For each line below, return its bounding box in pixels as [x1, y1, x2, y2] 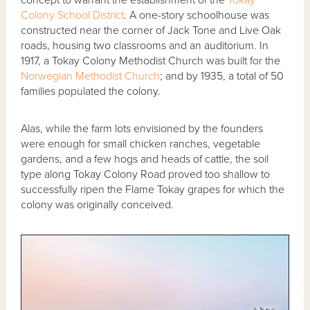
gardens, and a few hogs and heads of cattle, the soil [21, 152, 269, 166]
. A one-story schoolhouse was [124, 8, 270, 22]
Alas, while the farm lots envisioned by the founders [21, 121, 264, 136]
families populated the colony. [21, 84, 161, 98]
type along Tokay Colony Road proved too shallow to [21, 167, 271, 181]
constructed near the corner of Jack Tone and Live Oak [21, 23, 282, 37]
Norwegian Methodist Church [21, 69, 161, 83]
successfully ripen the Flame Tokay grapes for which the [21, 182, 285, 197]
